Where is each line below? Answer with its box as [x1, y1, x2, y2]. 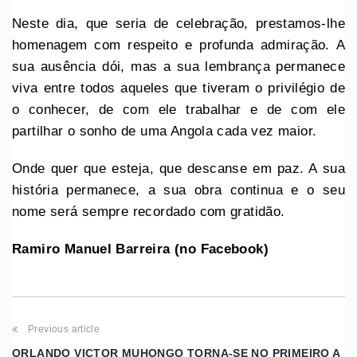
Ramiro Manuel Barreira [12, 241, 171, 257]
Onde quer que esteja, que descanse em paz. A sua [12, 161, 345, 177]
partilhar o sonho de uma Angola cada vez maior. [12, 124, 317, 139]
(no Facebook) [174, 241, 269, 257]
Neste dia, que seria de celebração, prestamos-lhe [12, 16, 345, 32]
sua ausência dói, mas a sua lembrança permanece [12, 59, 345, 75]
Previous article [28, 324, 100, 335]
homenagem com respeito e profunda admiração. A [12, 37, 345, 53]
